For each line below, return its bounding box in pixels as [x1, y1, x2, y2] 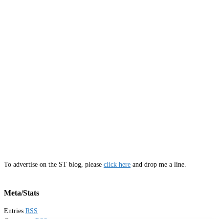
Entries [4, 207, 25, 215]
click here [104, 160, 131, 168]
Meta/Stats [4, 188, 39, 197]
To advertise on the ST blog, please [4, 160, 104, 168]
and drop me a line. [131, 160, 186, 168]
